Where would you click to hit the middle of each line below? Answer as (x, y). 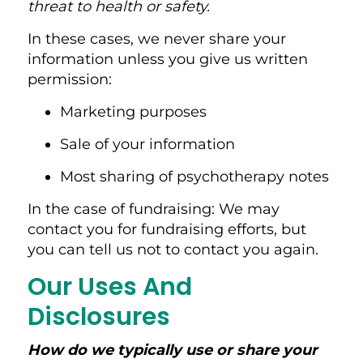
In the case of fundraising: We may (153, 209)
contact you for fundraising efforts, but (167, 229)
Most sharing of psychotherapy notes (196, 176)
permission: (71, 79)
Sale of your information (149, 144)
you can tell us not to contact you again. (175, 249)
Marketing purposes (135, 111)
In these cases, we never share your (156, 38)
